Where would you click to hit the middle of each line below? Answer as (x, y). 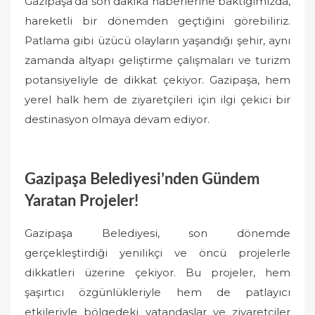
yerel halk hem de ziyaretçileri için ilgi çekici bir (157, 100)
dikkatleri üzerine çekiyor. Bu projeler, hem (157, 273)
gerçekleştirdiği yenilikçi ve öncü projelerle (157, 253)
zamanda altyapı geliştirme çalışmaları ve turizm (157, 60)
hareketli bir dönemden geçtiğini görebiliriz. (157, 21)
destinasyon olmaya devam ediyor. (117, 120)
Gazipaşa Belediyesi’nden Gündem (142, 179)
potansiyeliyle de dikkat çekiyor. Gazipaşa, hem (157, 80)
